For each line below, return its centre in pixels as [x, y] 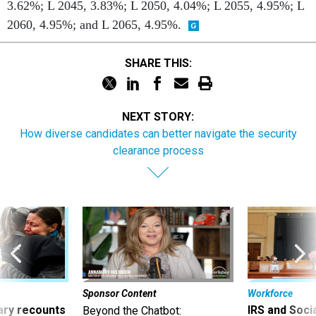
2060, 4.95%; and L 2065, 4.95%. [94, 24]
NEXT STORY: [158, 116]
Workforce [270, 293]
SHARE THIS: [162, 63]
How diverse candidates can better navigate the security [158, 133]
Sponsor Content [120, 293]
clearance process [158, 150]
